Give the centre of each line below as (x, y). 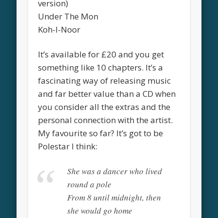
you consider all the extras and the (104, 107)
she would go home (100, 210)
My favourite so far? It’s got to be (101, 133)
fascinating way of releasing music (105, 80)
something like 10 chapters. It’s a (101, 67)
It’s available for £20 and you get (101, 54)
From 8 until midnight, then (114, 197)
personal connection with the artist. (106, 120)
